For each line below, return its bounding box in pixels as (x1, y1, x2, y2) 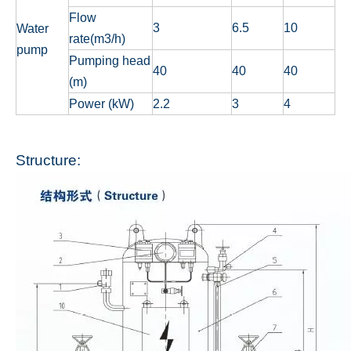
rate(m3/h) (69, 32, 125, 45)
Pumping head (69, 54, 150, 67)
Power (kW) (69, 97, 134, 110)
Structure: (16, 152, 81, 168)
